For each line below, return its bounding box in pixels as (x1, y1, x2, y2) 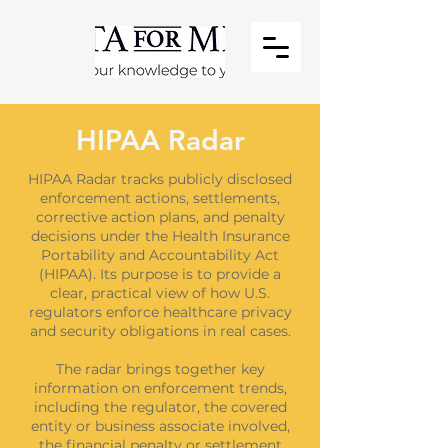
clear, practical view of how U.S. (50, 284, 270, 302)
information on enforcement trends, (33, 379, 287, 397)
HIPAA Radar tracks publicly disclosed (28, 170, 292, 188)
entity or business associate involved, (30, 417, 290, 435)
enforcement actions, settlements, (40, 189, 280, 207)
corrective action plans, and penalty (35, 208, 285, 226)
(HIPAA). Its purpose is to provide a (39, 265, 281, 283)
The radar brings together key (55, 360, 265, 378)
